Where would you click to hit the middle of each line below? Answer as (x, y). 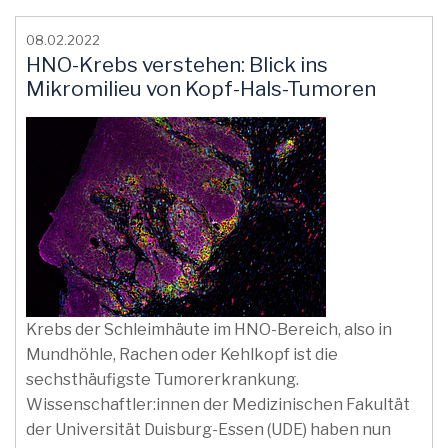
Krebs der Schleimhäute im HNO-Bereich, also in (209, 329)
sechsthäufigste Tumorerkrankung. (162, 379)
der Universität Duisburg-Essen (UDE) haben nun (208, 429)
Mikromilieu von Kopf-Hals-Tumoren (201, 88)
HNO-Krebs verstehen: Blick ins (177, 64)
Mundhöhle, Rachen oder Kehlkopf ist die (182, 354)
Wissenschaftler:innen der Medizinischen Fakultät (218, 404)
